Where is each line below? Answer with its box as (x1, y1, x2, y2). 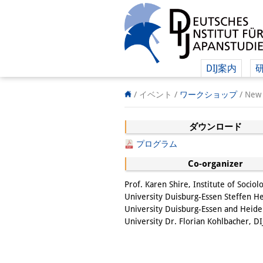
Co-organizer (188, 159, 243, 169)
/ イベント (131, 90, 174, 99)
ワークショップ (180, 90, 237, 99)
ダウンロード (189, 122, 242, 132)
